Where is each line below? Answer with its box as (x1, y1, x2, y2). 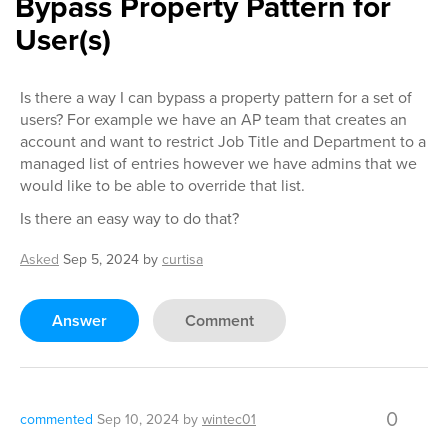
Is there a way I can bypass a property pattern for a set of (20, 86, 412, 108)
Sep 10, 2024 (97, 409, 179, 429)
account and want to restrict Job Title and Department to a (20, 130, 426, 152)
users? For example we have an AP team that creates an (20, 108, 407, 130)
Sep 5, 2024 (63, 249, 139, 269)
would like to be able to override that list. (20, 174, 305, 196)
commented (20, 409, 93, 429)
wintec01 (202, 409, 256, 429)
